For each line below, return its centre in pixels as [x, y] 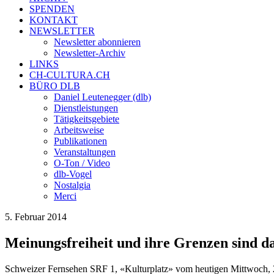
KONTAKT [54, 20]
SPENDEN [52, 9]
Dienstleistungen [86, 108]
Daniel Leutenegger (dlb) [102, 97]
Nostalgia [72, 185]
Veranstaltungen [85, 152]
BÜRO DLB [55, 86]
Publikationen [80, 141]
